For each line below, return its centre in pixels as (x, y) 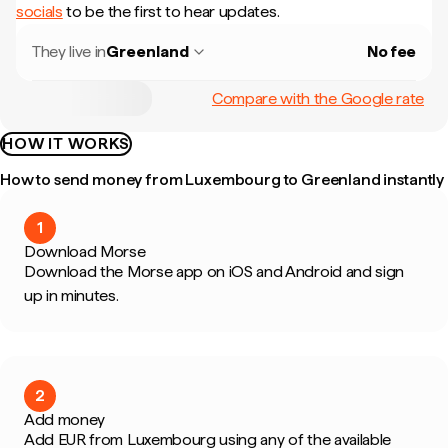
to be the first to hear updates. (171, 11)
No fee (391, 51)
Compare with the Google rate (317, 98)
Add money (65, 419)
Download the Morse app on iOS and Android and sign (214, 271)
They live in (69, 51)
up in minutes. (71, 295)
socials (39, 11)
